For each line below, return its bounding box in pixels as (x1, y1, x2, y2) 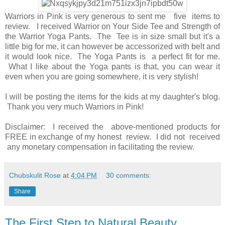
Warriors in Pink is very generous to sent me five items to (5, 12, 220, 21)
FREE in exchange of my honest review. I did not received (5, 132, 220, 141)
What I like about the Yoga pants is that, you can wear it (5, 62, 220, 71)
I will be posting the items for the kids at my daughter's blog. (5, 92, 220, 101)
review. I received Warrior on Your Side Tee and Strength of (5, 22, 220, 31)
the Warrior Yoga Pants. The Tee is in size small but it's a (5, 32, 220, 41)
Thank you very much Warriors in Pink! (5, 102, 144, 111)
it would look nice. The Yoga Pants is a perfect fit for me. (5, 52, 220, 61)
